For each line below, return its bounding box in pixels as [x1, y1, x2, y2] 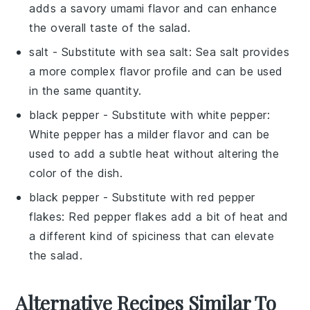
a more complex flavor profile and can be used [29, 64, 283, 78]
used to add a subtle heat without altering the [29, 146, 280, 161]
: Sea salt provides [188, 44, 290, 59]
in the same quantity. [29, 83, 142, 98]
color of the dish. [29, 165, 123, 180]
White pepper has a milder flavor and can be [29, 127, 270, 141]
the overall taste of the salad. [29, 20, 191, 35]
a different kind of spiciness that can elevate [29, 228, 275, 243]
